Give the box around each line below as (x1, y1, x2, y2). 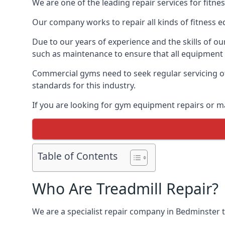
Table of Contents (38, 149, 118, 163)
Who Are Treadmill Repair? (32, 178, 218, 199)
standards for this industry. (32, 80, 136, 91)
